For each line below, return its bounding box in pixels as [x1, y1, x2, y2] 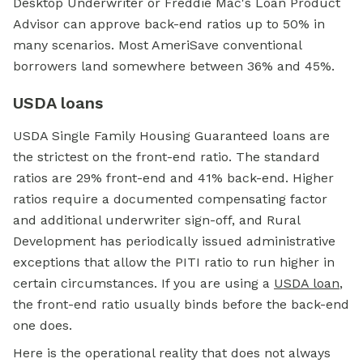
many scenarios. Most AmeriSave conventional [13, 37, 301, 53]
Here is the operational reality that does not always [13, 345, 331, 361]
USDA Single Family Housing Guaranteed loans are [13, 128, 330, 144]
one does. [13, 318, 72, 334]
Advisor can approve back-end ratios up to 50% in [13, 16, 325, 32]
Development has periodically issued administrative [13, 233, 335, 250]
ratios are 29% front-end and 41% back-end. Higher [13, 170, 334, 186]
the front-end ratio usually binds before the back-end [13, 297, 349, 313]
